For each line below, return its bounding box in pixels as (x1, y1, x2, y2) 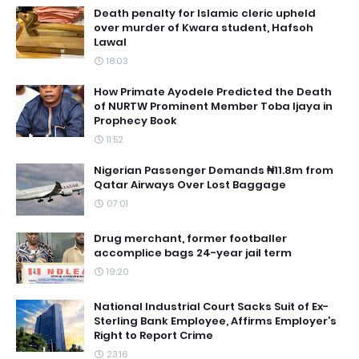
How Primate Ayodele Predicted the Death (94, 84, 332, 99)
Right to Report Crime (94, 328, 213, 343)
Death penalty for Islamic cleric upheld (94, 6, 316, 21)
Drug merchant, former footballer (94, 231, 287, 246)
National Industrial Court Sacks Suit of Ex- (94, 299, 329, 314)
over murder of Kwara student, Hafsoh (94, 20, 313, 35)
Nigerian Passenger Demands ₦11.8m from (94, 163, 333, 178)
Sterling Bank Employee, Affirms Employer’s (94, 313, 337, 329)
